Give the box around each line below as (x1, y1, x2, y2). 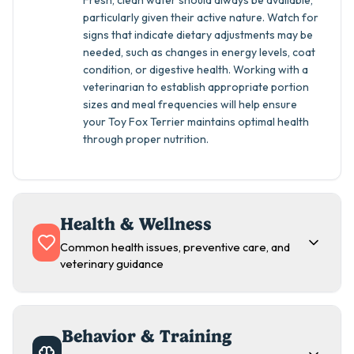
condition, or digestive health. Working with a (83, 62, 308, 77)
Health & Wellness (60, 213, 213, 235)
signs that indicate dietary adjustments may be (83, 28, 313, 42)
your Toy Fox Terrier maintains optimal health (83, 115, 309, 129)
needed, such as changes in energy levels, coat (83, 45, 315, 59)
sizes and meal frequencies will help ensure (83, 97, 297, 111)
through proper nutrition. (83, 132, 209, 146)
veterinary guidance (60, 257, 164, 271)
